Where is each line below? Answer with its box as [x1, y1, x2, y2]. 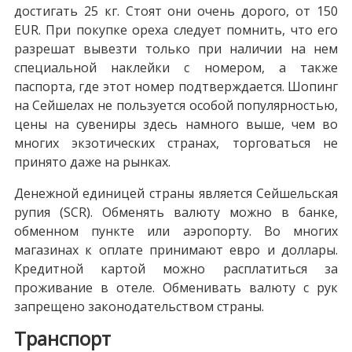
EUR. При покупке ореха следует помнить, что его [13, 20, 339, 38]
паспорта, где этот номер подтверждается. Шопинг [13, 77, 339, 95]
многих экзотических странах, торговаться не [13, 134, 339, 152]
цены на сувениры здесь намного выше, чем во [13, 115, 339, 133]
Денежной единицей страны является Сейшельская [13, 184, 339, 202]
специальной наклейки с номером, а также [13, 58, 339, 76]
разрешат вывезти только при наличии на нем [13, 39, 339, 57]
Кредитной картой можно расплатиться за [13, 259, 339, 277]
